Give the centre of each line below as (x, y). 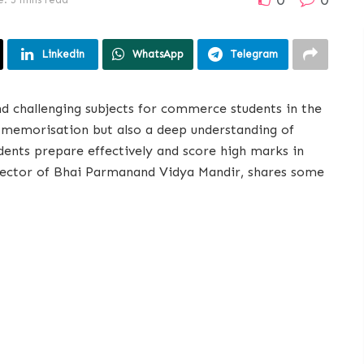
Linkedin (63, 54)
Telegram (254, 54)
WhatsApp (158, 54)
